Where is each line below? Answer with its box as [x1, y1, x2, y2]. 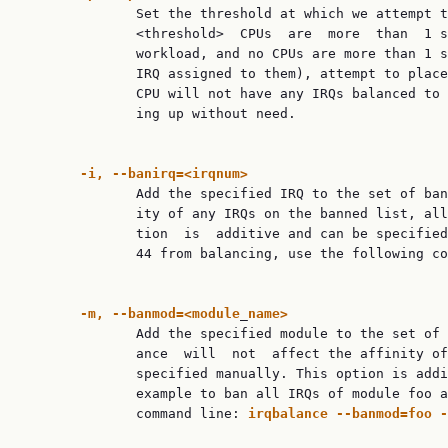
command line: [24, 406, 248, 421]
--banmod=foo [336, 406, 432, 421]
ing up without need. [24, 106, 296, 121]
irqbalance [248, 406, 328, 421]
